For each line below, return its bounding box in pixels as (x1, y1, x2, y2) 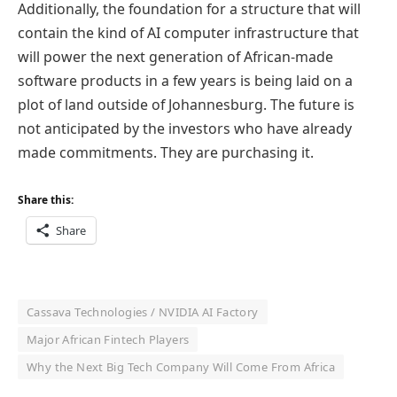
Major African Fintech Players (27, 331, 190, 347)
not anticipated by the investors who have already (18, 119, 352, 139)
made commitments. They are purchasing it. (18, 143, 314, 163)
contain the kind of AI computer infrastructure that (18, 23, 359, 43)
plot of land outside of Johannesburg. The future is (18, 95, 354, 115)
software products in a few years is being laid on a (18, 71, 353, 91)
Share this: (18, 192, 74, 208)
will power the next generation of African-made (18, 47, 333, 67)
